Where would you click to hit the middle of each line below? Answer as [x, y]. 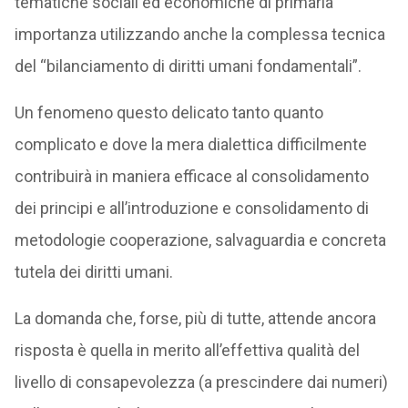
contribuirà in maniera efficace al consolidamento [191, 176]
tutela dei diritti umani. [93, 272]
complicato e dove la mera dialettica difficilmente [190, 144]
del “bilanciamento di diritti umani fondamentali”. [188, 66]
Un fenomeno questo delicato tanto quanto [168, 112]
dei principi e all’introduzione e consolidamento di [191, 208]
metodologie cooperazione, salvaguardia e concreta [200, 240]
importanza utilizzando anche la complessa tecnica [199, 34]
